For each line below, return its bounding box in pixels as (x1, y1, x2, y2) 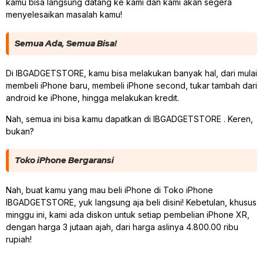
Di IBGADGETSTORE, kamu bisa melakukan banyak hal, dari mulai (6, 68, 257, 79)
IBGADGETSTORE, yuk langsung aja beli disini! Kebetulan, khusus (6, 197, 257, 207)
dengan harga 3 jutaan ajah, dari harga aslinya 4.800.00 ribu (6, 221, 238, 232)
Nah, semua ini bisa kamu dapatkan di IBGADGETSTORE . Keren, (6, 113, 253, 124)
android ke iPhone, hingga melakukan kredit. (6, 93, 181, 103)
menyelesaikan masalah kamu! (6, 9, 122, 20)
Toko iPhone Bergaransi (15, 154, 114, 166)
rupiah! (6, 234, 32, 244)
